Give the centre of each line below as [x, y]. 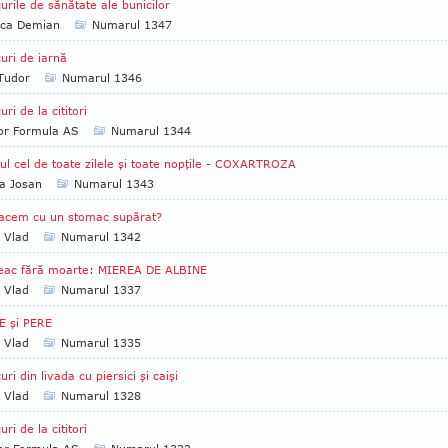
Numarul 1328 [101, 395]
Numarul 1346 [102, 77]
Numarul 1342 [101, 236]
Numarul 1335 [101, 342]
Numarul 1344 [151, 130]
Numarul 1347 [132, 24]
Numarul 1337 [101, 289]
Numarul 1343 [114, 183]
